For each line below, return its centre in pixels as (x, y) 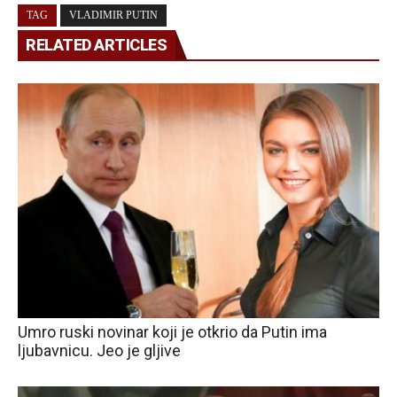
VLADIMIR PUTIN (113, 15)
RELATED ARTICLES (96, 44)
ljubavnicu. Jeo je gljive (99, 350)
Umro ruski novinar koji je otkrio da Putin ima (172, 331)
